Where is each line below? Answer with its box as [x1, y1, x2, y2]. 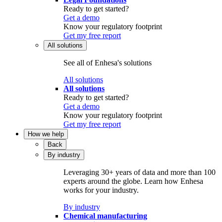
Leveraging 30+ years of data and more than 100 [63, 168, 216, 177]
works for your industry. [63, 186, 139, 195]
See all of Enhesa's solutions [63, 58, 152, 67]
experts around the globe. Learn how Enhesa [63, 177, 203, 186]
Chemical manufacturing [63, 212, 147, 221]
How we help [28, 130, 64, 138]
